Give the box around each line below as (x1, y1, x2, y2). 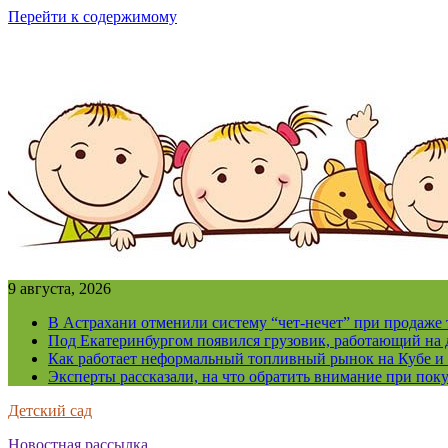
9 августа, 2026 (8, 280, 111, 297)
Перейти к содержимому (8, 8, 177, 25)
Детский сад (8, 402, 92, 419)
